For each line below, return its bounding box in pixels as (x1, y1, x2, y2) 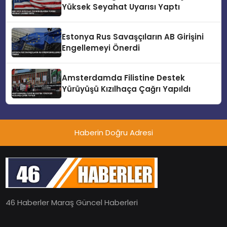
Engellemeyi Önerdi (62, 43, 140, 54)
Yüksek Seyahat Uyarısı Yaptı (62, 2, 180, 13)
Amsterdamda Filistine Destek (62, 72, 185, 84)
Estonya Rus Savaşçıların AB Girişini (62, 31, 204, 43)
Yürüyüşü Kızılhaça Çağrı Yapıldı (62, 84, 191, 95)
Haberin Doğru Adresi (74, 127, 153, 138)
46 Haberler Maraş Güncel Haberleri (6, 197, 138, 208)
